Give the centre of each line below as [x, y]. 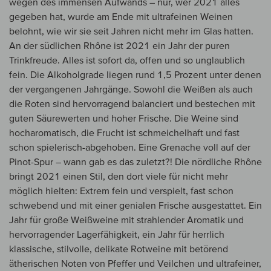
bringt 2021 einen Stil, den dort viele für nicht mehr [119, 176]
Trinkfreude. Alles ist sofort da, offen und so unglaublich [127, 60]
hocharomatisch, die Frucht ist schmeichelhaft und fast [124, 133]
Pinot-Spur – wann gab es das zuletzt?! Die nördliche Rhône [135, 162]
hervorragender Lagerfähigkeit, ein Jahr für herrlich [117, 234]
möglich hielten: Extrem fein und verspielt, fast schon [121, 191]
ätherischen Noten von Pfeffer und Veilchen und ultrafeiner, [135, 263]
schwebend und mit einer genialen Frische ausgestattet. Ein [135, 205]
